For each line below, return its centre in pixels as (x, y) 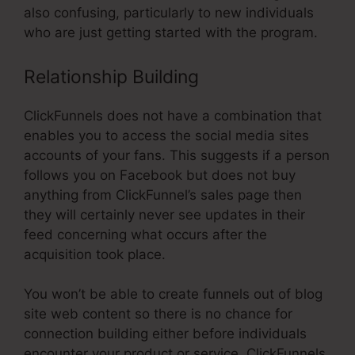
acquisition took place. (95, 254)
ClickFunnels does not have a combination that (173, 115)
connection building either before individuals (165, 334)
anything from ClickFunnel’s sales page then (163, 195)
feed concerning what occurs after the (145, 234)
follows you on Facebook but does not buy (160, 175)
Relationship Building (111, 76)
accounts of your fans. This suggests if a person (177, 155)
